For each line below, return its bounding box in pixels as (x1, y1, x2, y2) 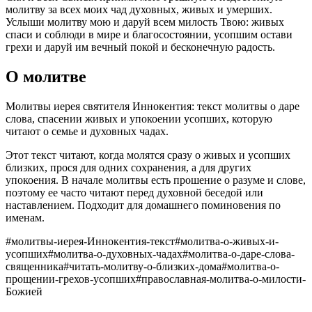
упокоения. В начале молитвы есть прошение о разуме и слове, (6, 173, 306, 186)
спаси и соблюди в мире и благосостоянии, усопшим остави (6, 28, 292, 40)
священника (6, 260, 63, 272)
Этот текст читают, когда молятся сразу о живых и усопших (6, 148, 290, 161)
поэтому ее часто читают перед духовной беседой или (6, 186, 263, 198)
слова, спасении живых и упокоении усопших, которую (6, 112, 272, 125)
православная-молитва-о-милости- (141, 272, 306, 285)
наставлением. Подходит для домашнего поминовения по (6, 198, 281, 211)
